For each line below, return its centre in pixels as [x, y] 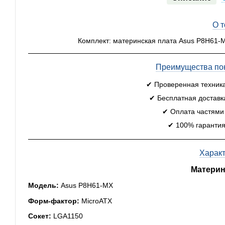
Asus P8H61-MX [86, 186]
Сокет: [40, 216]
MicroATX [96, 201]
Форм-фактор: [54, 201]
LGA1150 [67, 216]
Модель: [43, 186]
